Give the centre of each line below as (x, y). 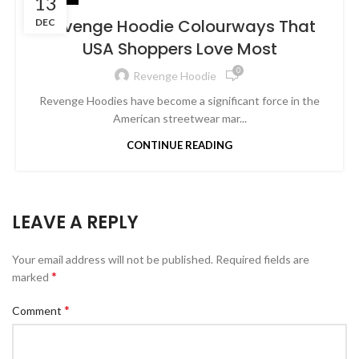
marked (32, 276)
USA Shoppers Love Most (179, 48)
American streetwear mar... (179, 118)
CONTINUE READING (179, 145)
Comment (38, 310)
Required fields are (262, 259)
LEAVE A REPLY (75, 222)
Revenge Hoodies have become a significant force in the (179, 100)
